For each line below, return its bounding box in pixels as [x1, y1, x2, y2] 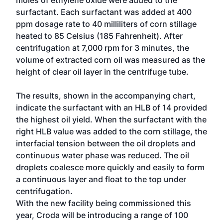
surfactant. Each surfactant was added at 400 [16, 7, 192, 17]
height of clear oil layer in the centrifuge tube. [16, 67, 189, 77]
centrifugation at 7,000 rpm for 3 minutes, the [16, 43, 189, 53]
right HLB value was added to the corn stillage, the [16, 126, 207, 136]
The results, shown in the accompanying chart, [16, 91, 196, 101]
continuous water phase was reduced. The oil [16, 150, 189, 160]
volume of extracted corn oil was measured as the [16, 55, 205, 65]
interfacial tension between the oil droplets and [16, 138, 196, 148]
